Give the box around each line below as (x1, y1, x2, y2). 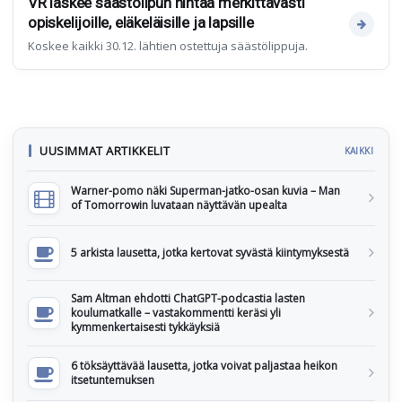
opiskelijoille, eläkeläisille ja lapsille (28, 13, 254, 31)
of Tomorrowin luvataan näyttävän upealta (71, 197, 287, 213)
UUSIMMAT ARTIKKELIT (39, 143, 170, 159)
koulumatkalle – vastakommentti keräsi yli (71, 305, 281, 320)
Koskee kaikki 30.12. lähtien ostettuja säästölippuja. (28, 38, 308, 54)
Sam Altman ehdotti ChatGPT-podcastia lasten (71, 291, 305, 306)
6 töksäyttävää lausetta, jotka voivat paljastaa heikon (71, 358, 337, 373)
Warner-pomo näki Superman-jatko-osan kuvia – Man (71, 183, 340, 198)
